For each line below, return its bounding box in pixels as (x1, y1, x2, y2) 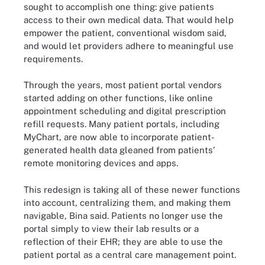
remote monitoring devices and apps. (24, 158, 178, 168)
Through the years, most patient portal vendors (24, 80, 222, 90)
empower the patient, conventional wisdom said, (24, 27, 227, 38)
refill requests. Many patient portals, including (24, 119, 219, 129)
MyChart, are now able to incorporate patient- (24, 132, 215, 142)
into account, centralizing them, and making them (24, 197, 231, 208)
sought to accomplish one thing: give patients (24, 1, 214, 12)
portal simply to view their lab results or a (24, 223, 199, 234)
